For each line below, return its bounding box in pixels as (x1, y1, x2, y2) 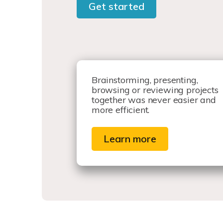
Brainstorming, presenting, (92, 74, 198, 86)
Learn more (104, 132, 156, 145)
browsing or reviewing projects (92, 84, 219, 96)
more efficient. (92, 104, 150, 116)
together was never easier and (92, 94, 216, 106)
